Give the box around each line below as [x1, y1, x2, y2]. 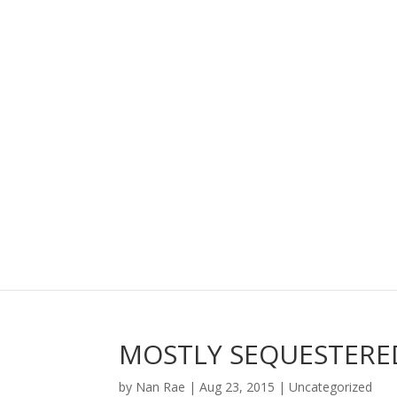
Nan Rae [136, 378, 186, 395]
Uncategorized [289, 378, 373, 395]
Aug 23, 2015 [199, 378, 276, 395]
